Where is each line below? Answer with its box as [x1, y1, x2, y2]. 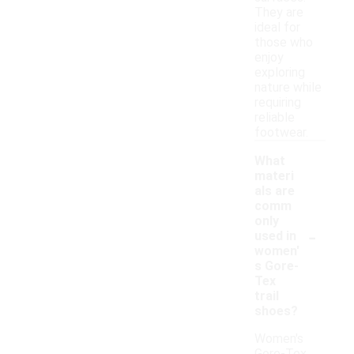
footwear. [254, 125, 308, 141]
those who [254, 35, 313, 51]
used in [254, 228, 296, 244]
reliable [254, 110, 295, 126]
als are [254, 183, 295, 199]
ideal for [254, 20, 300, 36]
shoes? [254, 303, 298, 319]
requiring [254, 95, 301, 111]
